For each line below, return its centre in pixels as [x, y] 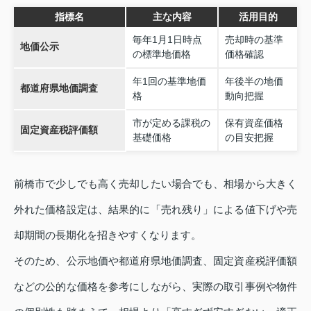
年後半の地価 [254, 81]
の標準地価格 [161, 54]
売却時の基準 [254, 39]
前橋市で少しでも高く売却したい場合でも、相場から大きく [155, 183]
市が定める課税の [171, 123]
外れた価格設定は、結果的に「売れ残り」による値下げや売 [155, 209]
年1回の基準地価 [169, 81]
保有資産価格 [254, 123]
